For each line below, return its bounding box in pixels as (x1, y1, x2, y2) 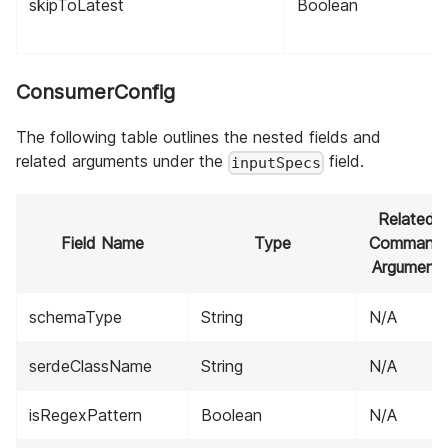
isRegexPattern (29, 405, 142, 426)
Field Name (61, 233, 144, 254)
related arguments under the (16, 151, 228, 172)
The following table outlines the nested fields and (16, 127, 381, 148)
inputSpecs (231, 154, 322, 173)
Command (369, 233, 444, 254)
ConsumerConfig (16, 80, 175, 105)
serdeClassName (29, 356, 152, 377)
